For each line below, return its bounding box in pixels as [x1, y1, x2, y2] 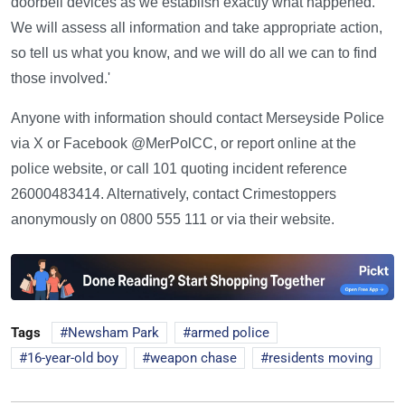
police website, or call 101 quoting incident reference [11, 161, 347, 177]
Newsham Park [68, 325, 159, 342]
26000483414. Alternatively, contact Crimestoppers [11, 186, 336, 202]
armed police [191, 325, 269, 342]
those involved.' [11, 71, 110, 87]
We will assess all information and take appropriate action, [11, 20, 382, 36]
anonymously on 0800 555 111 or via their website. [11, 212, 334, 228]
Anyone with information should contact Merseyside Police [11, 110, 384, 127]
